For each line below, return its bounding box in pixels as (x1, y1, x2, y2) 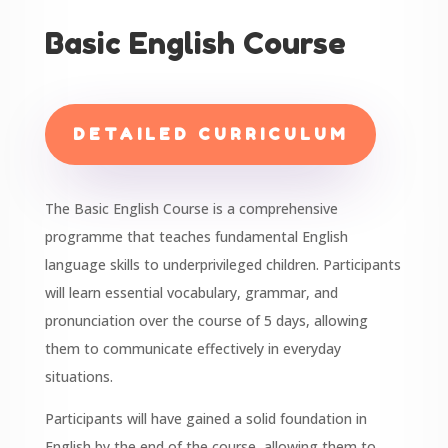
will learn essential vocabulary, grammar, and (44, 282, 338, 302)
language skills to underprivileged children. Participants (44, 254, 401, 274)
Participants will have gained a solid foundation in (44, 408, 367, 428)
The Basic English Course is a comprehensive (44, 198, 338, 218)
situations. (44, 366, 113, 386)
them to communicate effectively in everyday (44, 338, 341, 358)
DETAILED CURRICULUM (72, 123, 348, 144)
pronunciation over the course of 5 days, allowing (44, 310, 368, 330)
